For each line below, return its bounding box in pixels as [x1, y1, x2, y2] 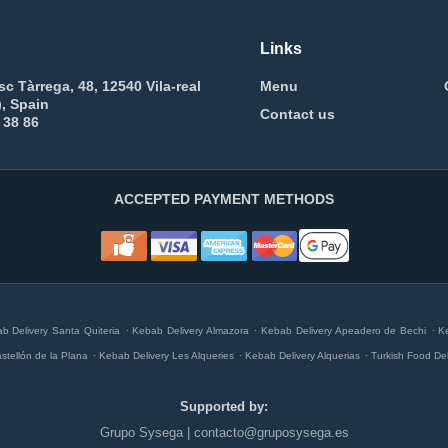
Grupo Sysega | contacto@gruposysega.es [99, 425, 349, 440]
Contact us [259, 106, 335, 122]
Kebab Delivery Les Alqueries [99, 350, 234, 361]
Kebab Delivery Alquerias [245, 350, 360, 361]
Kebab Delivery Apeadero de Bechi [261, 325, 426, 336]
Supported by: [180, 399, 268, 414]
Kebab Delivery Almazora [132, 325, 249, 336]
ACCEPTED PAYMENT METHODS [114, 191, 334, 207]
